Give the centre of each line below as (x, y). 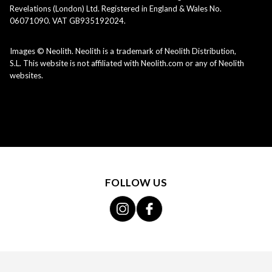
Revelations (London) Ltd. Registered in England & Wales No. (116, 9)
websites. (26, 76)
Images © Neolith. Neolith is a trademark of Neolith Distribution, (123, 51)
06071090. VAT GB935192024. (68, 21)
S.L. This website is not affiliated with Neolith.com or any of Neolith (127, 63)
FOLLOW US (136, 183)
